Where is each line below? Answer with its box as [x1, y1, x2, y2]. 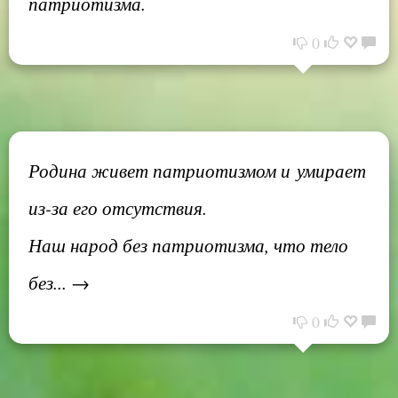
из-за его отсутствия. [28, 195, 207, 220]
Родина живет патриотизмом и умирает [28, 157, 366, 183]
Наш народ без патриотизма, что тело [28, 232, 348, 258]
